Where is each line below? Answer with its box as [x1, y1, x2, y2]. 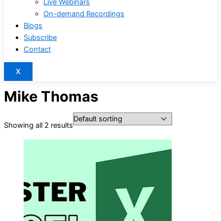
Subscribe [24, 33, 57, 42]
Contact [24, 44, 51, 54]
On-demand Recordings [43, 9, 124, 18]
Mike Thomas [4, 88, 98, 106]
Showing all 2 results [4, 121, 73, 130]
